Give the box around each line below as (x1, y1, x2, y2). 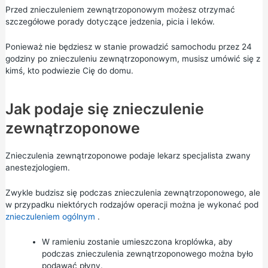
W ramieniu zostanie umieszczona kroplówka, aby (41, 236, 233, 246)
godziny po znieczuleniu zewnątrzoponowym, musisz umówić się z (5, 54, 260, 64)
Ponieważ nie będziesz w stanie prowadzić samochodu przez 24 (5, 42, 252, 52)
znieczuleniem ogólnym (5, 212, 95, 221)
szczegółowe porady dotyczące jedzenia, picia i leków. (5, 17, 215, 27)
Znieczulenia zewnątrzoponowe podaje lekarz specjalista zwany (5, 151, 251, 161)
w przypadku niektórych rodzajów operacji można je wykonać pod (5, 200, 258, 209)
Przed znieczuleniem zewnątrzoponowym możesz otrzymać (5, 5, 235, 15)
